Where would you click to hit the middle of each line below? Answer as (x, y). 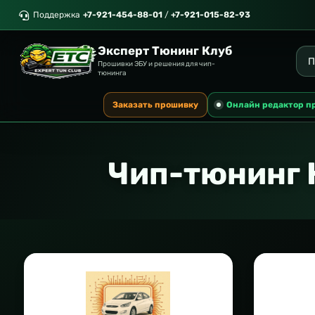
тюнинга (112, 73)
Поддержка (57, 15)
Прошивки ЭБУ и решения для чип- (156, 64)
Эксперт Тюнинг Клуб (165, 51)
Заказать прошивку (155, 105)
